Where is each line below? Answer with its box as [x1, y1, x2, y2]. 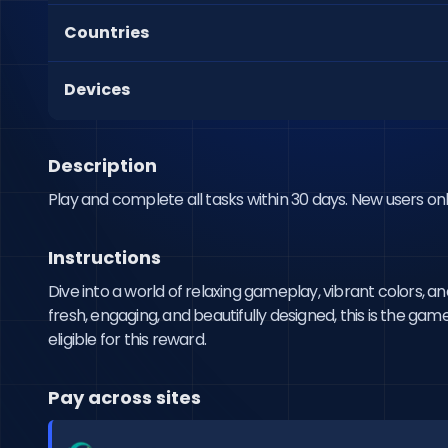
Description [48, 153, 157, 178]
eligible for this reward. [48, 328, 206, 351]
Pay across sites [48, 385, 201, 410]
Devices [64, 78, 130, 101]
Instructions [48, 245, 161, 270]
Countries [64, 21, 149, 44]
